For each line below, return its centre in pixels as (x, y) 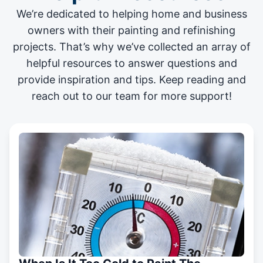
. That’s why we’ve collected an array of (152, 46)
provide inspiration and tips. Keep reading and (131, 79)
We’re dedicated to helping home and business (131, 14)
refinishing (209, 30)
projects (33, 46)
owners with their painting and (105, 30)
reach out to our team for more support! (131, 96)
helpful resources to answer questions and (131, 63)
